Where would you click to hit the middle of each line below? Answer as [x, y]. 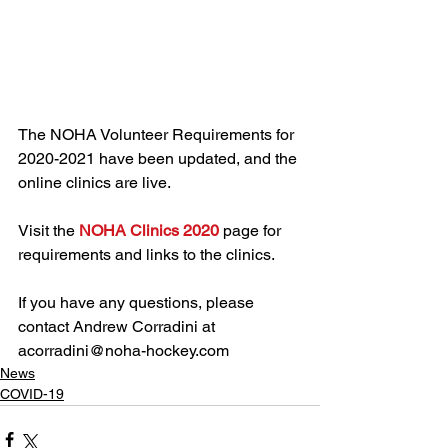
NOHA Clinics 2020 [149, 230]
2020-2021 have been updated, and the [159, 158]
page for [252, 230]
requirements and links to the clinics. [146, 254]
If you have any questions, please [138, 302]
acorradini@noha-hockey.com [123, 350]
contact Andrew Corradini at [118, 326]
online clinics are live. [96, 182]
